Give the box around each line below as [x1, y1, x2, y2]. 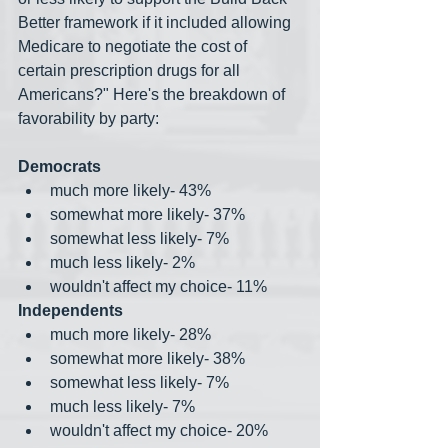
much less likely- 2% [50, 254, 195, 272]
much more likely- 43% [50, 182, 211, 200]
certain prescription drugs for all [18, 62, 244, 80]
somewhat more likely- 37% [50, 206, 245, 224]
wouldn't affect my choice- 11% [50, 278, 267, 296]
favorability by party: [18, 110, 159, 128]
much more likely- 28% [50, 326, 211, 344]
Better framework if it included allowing [18, 14, 295, 32]
